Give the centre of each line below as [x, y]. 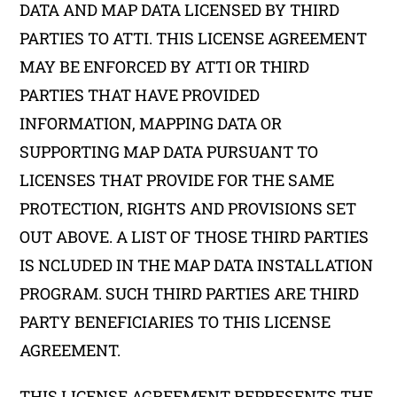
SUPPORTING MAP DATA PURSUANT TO [169, 152]
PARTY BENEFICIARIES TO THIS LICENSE [175, 322]
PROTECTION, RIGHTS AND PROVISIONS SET [188, 208]
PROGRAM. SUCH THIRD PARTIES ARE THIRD [190, 293]
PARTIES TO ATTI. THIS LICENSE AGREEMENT [194, 38]
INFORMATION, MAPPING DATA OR [151, 123]
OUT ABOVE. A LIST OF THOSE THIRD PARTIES [195, 237]
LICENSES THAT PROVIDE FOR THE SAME [177, 180]
